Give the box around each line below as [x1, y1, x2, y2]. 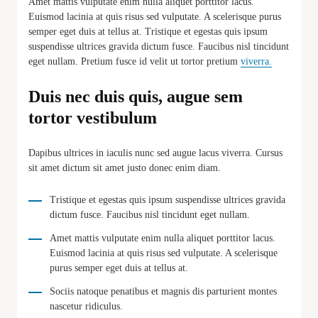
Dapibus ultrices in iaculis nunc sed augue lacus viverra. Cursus [28, 147, 283, 158]
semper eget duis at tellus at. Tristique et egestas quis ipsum [28, 26, 268, 37]
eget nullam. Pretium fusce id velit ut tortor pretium [28, 55, 241, 67]
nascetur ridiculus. [50, 300, 123, 312]
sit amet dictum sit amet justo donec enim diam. [28, 162, 221, 173]
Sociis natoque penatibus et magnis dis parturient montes [50, 285, 277, 297]
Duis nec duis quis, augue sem [28, 87, 243, 106]
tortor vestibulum [28, 108, 157, 127]
